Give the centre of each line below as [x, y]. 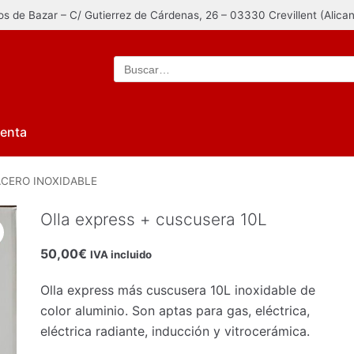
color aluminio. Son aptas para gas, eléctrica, [175, 311]
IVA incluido [121, 255]
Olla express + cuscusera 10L [154, 220]
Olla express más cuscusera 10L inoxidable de [178, 290]
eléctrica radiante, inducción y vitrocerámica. [175, 331]
